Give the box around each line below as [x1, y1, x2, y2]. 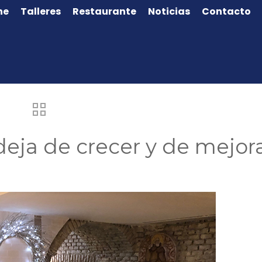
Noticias [148, 5, 190, 18]
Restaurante [73, 5, 136, 18]
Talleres [20, 5, 61, 18]
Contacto [202, 5, 251, 18]
